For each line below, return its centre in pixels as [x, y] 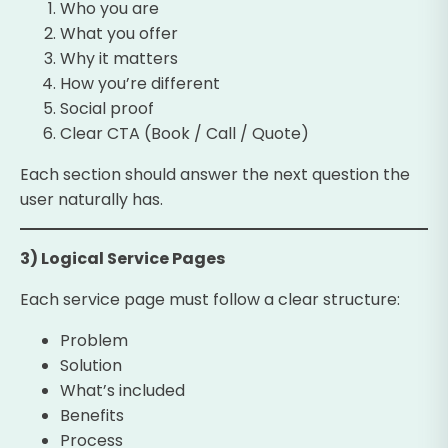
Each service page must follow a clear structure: [210, 299]
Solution [91, 365]
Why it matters [119, 58]
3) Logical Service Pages [122, 258]
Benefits [92, 415]
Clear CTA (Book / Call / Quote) [184, 133]
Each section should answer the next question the [215, 174]
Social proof [107, 108]
